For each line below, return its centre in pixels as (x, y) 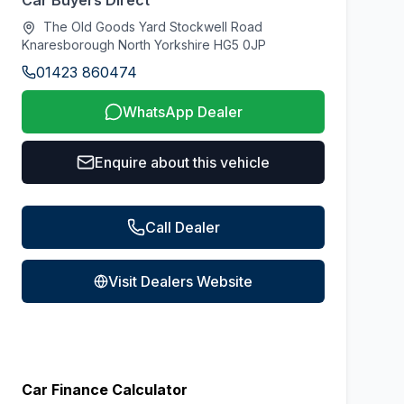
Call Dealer (182, 227)
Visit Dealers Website (180, 281)
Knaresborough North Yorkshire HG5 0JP (144, 45)
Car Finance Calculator (105, 390)
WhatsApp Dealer (182, 112)
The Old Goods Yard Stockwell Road (151, 27)
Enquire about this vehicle (182, 162)
